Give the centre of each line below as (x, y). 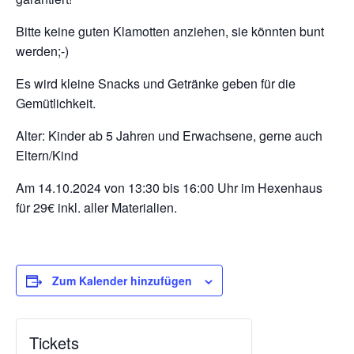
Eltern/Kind (47, 155)
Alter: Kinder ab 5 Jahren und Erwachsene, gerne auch (169, 136)
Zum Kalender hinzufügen (122, 281)
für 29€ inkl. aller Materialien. (96, 207)
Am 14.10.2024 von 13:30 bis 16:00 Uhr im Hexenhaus (169, 188)
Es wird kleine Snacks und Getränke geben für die (156, 83)
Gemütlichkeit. (56, 103)
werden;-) (42, 51)
